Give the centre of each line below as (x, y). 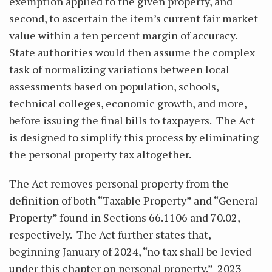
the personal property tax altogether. (100, 154)
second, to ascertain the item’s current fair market (134, 18)
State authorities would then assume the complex (132, 52)
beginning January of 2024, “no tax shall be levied (130, 251)
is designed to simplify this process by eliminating (134, 137)
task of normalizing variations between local (119, 69)
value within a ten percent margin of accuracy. (124, 35)
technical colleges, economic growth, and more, (128, 103)
